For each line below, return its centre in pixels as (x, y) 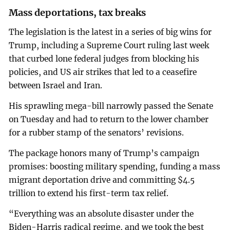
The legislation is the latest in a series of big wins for (110, 32)
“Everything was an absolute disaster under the (101, 214)
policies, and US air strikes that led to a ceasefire (103, 72)
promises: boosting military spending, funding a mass (115, 166)
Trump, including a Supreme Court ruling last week (109, 46)
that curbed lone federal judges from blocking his (104, 59)
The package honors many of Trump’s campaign (104, 153)
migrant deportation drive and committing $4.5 (102, 180)
